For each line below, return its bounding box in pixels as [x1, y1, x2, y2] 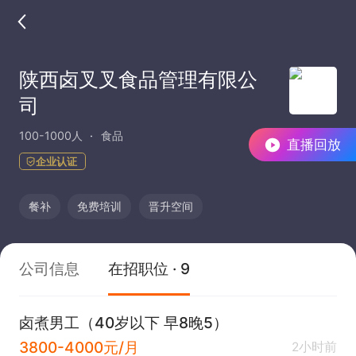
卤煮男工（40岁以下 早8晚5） [18, 312, 229, 332]
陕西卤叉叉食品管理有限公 [18, 67, 257, 91]
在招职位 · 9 [107, 258, 191, 278]
